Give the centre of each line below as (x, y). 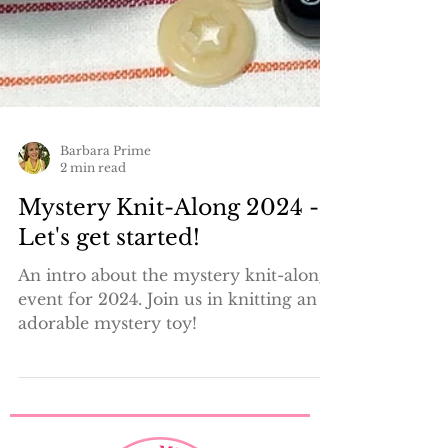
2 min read (93, 256)
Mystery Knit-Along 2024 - (168, 296)
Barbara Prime (105, 239)
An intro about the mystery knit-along (173, 363)
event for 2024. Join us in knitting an (167, 387)
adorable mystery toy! (107, 411)
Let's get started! (109, 326)
